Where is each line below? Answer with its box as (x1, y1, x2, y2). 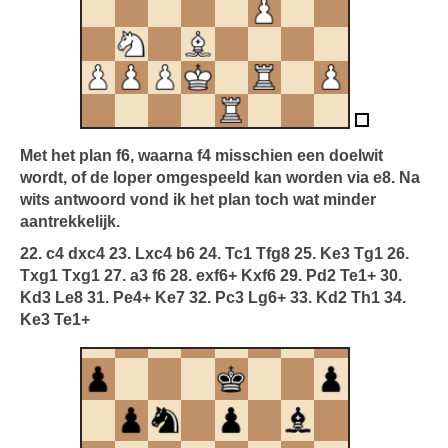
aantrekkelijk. (20, 213, 120, 230)
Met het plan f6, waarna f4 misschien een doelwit (20, 147, 383, 164)
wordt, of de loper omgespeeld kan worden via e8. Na (20, 169, 420, 186)
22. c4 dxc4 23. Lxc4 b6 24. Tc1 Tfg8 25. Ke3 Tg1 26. (20, 245, 409, 262)
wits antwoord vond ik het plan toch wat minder (20, 191, 376, 208)
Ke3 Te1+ (20, 311, 90, 328)
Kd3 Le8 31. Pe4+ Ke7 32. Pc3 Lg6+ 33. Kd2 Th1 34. (20, 289, 406, 306)
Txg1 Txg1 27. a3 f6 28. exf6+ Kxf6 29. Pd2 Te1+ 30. (20, 267, 402, 284)
